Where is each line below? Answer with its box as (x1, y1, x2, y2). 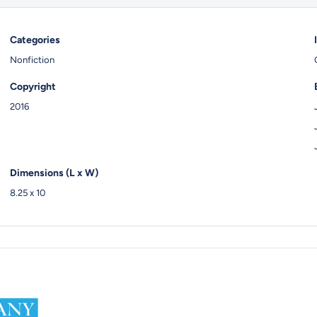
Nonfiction (10, 54, 55, 65)
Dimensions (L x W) (10, 166, 99, 179)
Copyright (10, 80, 57, 93)
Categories (10, 33, 61, 46)
